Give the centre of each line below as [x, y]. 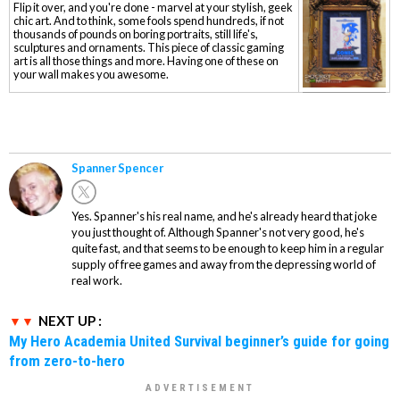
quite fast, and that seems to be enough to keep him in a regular [228, 249]
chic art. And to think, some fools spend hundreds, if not [149, 21]
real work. [97, 281]
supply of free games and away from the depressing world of [224, 265]
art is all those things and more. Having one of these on [146, 61]
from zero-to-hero [67, 361]
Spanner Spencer [117, 168]
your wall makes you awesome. [91, 75]
